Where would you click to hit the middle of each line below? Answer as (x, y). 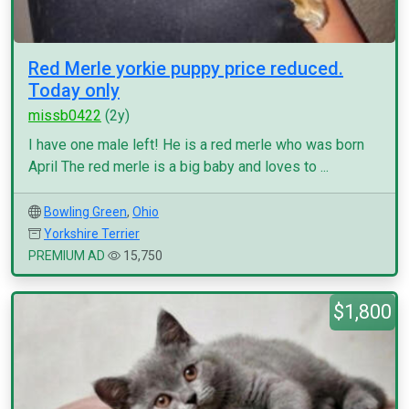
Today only (74, 90)
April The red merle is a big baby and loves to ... (178, 167)
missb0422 (65, 115)
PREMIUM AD (67, 256)
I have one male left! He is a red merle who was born (196, 145)
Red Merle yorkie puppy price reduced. (186, 68)
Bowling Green (85, 212)
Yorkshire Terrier (92, 234)
